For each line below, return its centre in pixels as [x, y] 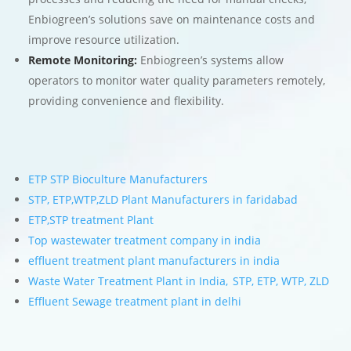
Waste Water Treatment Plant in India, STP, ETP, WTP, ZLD [179, 281]
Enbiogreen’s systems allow [212, 60]
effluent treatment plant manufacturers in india [154, 261]
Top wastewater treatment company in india [145, 241]
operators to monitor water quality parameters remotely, [177, 81]
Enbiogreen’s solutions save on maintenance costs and [172, 20]
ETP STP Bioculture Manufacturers [118, 179]
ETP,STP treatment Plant [91, 220]
